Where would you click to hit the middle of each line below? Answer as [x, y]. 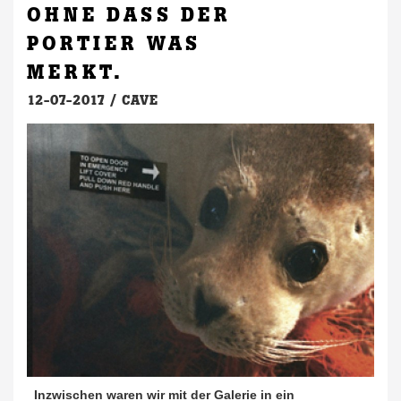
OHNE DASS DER [129, 15]
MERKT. [75, 73]
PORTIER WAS [114, 44]
